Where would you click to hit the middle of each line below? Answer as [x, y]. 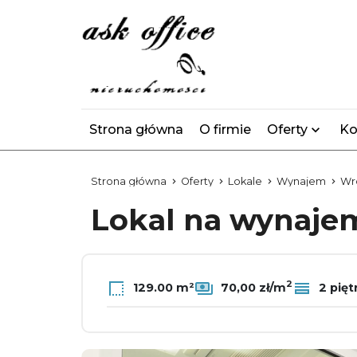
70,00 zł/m [252, 287]
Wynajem [301, 181]
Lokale [245, 181]
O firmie [225, 129]
